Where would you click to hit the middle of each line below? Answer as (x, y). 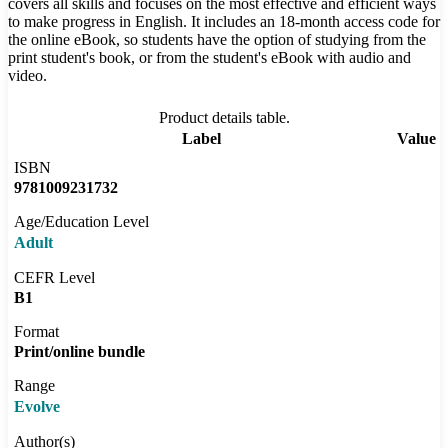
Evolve (37, 407)
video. (27, 76)
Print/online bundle (79, 352)
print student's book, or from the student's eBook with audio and (209, 58)
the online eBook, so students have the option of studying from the (217, 40)
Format (36, 332)
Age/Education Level (81, 222)
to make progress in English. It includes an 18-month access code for (224, 22)
